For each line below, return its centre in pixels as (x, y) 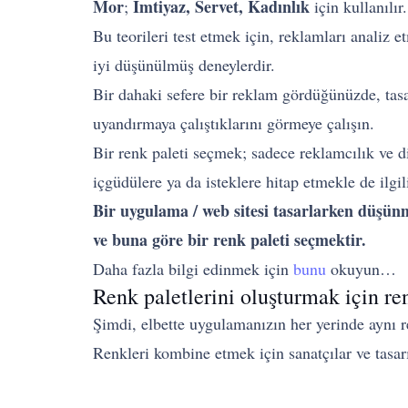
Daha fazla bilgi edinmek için (193, 269)
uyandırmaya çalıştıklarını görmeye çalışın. (234, 123)
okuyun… (361, 269)
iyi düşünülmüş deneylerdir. (184, 65)
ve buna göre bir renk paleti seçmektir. (229, 240)
